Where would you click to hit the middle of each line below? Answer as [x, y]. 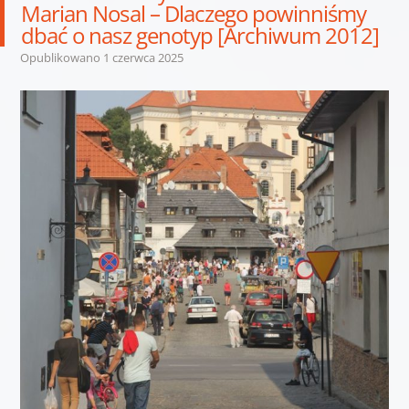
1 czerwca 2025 [143, 57]
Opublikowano [61, 57]
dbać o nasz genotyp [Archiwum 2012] [200, 35]
